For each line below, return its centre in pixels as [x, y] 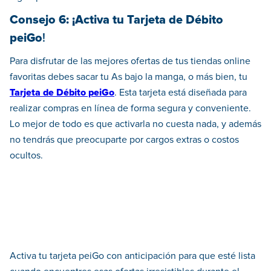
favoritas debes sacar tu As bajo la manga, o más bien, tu [129, 77]
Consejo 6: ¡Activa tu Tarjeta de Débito [116, 20]
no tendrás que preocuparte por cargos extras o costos [124, 140]
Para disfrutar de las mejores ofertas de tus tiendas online [130, 61]
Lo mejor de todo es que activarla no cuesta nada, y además [135, 124]
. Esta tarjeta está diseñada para [181, 93]
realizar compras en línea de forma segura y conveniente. [130, 109]
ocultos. [26, 156]
